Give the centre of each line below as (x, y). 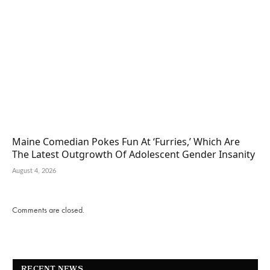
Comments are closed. (48, 210)
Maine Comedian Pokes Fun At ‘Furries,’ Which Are (126, 142)
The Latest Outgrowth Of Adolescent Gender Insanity (133, 155)
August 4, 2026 (34, 171)
